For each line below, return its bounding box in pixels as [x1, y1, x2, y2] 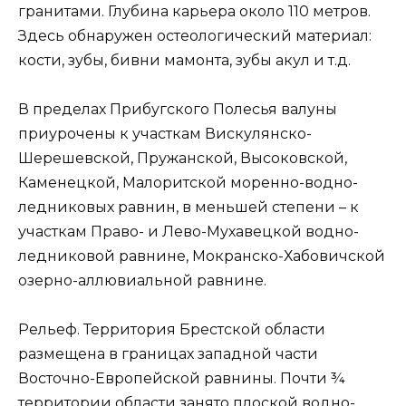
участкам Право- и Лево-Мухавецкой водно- [18, 222, 359, 240]
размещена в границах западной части [18, 345, 318, 363]
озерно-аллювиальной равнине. [18, 271, 266, 289]
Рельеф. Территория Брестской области [18, 321, 325, 339]
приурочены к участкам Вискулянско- [18, 124, 312, 142]
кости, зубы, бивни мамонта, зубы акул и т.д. [18, 51, 351, 69]
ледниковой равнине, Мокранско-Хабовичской [18, 246, 385, 265]
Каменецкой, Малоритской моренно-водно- [18, 173, 358, 191]
